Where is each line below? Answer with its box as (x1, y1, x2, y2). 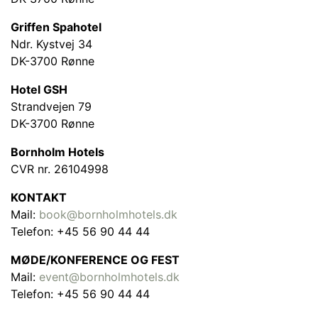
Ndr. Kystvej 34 (11, 37, 92, 52)
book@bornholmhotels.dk (39, 207, 177, 222)
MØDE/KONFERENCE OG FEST (11, 253, 180, 268)
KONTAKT (11, 190, 67, 205)
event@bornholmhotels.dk (39, 270, 180, 285)
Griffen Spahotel (11, 20, 102, 35)
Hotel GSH (11, 82, 67, 97)
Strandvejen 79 (11, 99, 92, 114)
